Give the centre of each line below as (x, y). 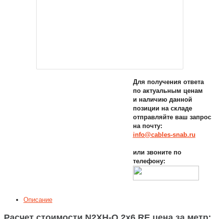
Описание (38, 199)
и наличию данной (162, 100)
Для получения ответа (168, 82)
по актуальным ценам (168, 91)
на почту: (147, 126)
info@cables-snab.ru (164, 135)
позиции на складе (162, 109)
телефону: (149, 161)
